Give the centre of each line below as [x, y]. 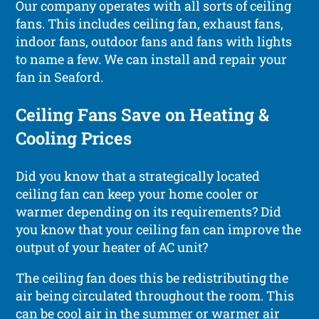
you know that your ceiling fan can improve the [159, 229]
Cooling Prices [74, 138]
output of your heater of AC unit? [112, 247]
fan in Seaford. [60, 77]
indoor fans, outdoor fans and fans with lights [154, 41]
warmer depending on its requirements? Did [149, 211]
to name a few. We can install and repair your [152, 59]
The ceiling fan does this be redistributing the [152, 277]
